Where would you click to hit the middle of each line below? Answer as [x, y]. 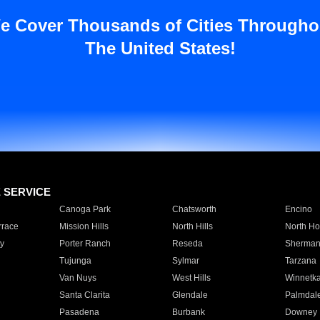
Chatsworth [194, 209]
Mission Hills [84, 226]
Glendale [190, 295]
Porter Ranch [85, 244]
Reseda [187, 244]
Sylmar [185, 261]
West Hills [191, 278]
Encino [298, 209]
